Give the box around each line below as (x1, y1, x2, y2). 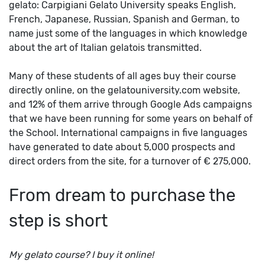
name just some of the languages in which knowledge (9, 27, 247, 39)
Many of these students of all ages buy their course (9, 70, 236, 82)
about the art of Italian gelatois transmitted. (9, 41, 202, 53)
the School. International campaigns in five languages (9, 127, 247, 138)
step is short (9, 210, 108, 231)
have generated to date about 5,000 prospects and (9, 141, 235, 153)
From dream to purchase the (9, 185, 235, 205)
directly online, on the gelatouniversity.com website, (9, 84, 240, 96)
